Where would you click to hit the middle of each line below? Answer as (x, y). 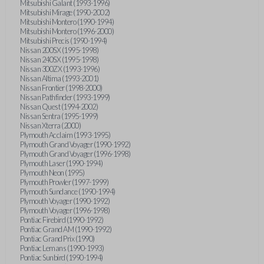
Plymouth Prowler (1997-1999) (65, 182)
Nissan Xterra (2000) (51, 126)
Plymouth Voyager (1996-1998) (65, 210)
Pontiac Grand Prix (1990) (57, 239)
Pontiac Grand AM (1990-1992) (66, 229)
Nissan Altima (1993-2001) (60, 78)
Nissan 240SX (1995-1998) (60, 60)
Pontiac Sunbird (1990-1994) (62, 258)
